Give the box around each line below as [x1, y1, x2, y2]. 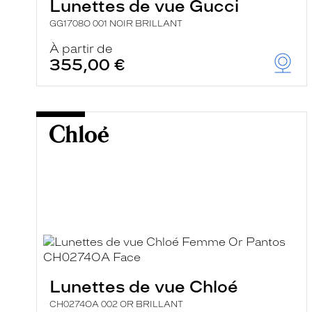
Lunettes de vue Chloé [49, 276, 238, 297]
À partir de [49, 42, 113, 56]
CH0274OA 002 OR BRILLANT [49, 299, 183, 309]
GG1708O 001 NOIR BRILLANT [49, 19, 182, 29]
